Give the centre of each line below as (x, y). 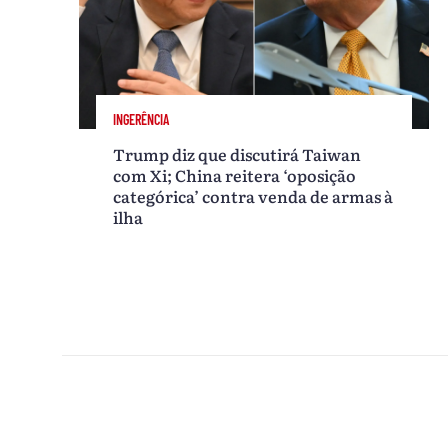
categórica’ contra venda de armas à (253, 195)
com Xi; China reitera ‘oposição (235, 174)
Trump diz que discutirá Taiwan (237, 153)
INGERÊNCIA (141, 119)
